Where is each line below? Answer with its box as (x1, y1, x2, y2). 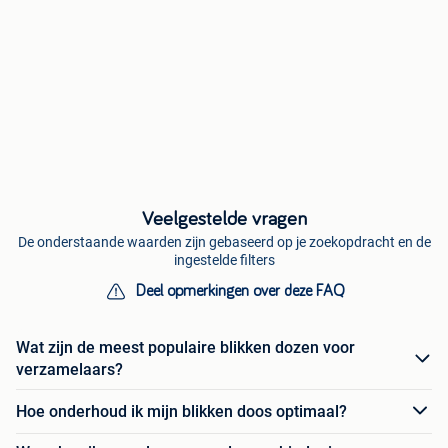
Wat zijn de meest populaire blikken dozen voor (16, 338, 355, 358)
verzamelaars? (16, 360, 123, 380)
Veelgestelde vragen (141, 209, 307, 230)
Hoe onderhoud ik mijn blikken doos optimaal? (16, 401, 347, 421)
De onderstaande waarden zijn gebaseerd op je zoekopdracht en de (17, 234, 431, 251)
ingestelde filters (173, 252, 275, 269)
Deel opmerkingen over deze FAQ (135, 283, 345, 300)
